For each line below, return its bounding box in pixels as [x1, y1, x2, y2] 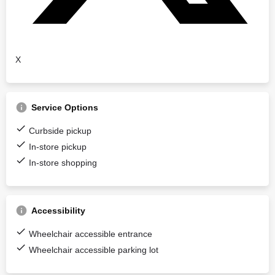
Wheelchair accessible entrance [29, 229, 152, 239]
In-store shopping [29, 158, 97, 168]
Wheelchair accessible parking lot [29, 245, 158, 255]
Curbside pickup [29, 126, 91, 136]
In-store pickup [29, 142, 87, 152]
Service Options [31, 103, 98, 112]
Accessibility [31, 206, 85, 215]
